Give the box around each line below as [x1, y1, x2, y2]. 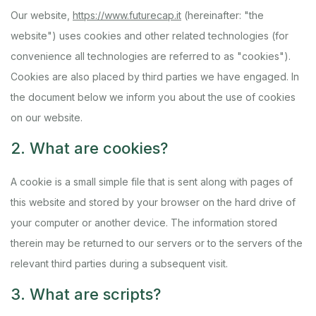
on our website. [11, 111, 83, 123]
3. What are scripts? [11, 285, 161, 303]
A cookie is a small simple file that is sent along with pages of [11, 176, 293, 188]
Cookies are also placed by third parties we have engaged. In [11, 71, 299, 83]
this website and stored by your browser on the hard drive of [11, 196, 296, 208]
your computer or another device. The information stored [11, 217, 277, 229]
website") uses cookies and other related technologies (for [11, 30, 288, 42]
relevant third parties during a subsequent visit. [11, 257, 228, 269]
